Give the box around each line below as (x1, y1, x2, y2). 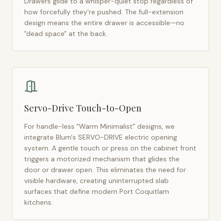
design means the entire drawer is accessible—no (24, 18, 184, 27)
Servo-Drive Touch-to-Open (24, 102, 142, 114)
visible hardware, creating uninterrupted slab (24, 176, 169, 185)
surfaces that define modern (24, 187, 119, 196)
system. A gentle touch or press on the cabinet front (24, 144, 196, 152)
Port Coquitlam (119, 187, 169, 196)
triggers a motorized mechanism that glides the (24, 154, 180, 163)
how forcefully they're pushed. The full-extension (24, 7, 184, 16)
